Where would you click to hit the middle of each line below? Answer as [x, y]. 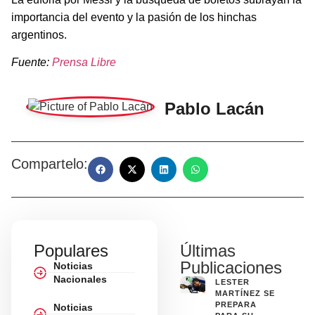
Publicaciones [231, 267]
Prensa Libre [84, 63]
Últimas [208, 250]
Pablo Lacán [214, 108]
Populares [71, 250]
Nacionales [80, 279]
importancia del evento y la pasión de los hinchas [134, 18]
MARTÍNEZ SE [245, 293]
